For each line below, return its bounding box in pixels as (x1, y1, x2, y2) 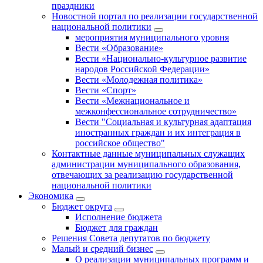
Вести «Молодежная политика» (75, 75, 203, 85)
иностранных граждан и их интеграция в (75, 127, 241, 138)
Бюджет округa (52, 201, 112, 212)
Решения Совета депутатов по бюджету (52, 233, 210, 244)
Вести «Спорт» (75, 85, 136, 96)
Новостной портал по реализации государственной (52, 11, 258, 22)
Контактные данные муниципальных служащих (52, 149, 245, 159)
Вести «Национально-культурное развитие (75, 53, 247, 64)
